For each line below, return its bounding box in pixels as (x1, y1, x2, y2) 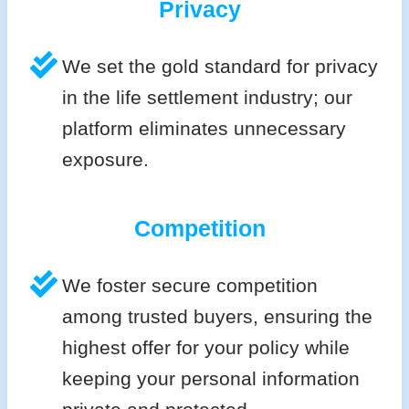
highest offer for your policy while (61, 337, 350, 359)
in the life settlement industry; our (61, 87, 352, 109)
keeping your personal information (61, 368, 360, 390)
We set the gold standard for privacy (61, 56, 378, 78)
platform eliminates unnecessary (61, 118, 346, 140)
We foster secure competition (61, 275, 318, 297)
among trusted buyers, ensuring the (61, 306, 372, 328)
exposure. (61, 149, 149, 171)
